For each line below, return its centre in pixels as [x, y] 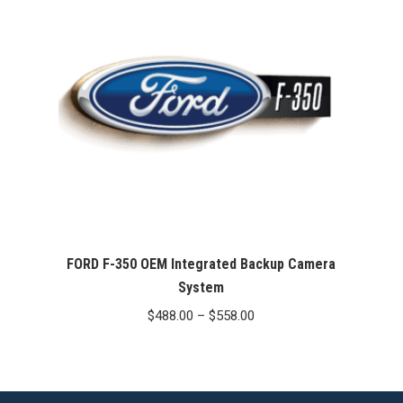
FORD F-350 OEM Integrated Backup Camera [201, 264]
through [277, 388]
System [201, 288]
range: [272, 340]
